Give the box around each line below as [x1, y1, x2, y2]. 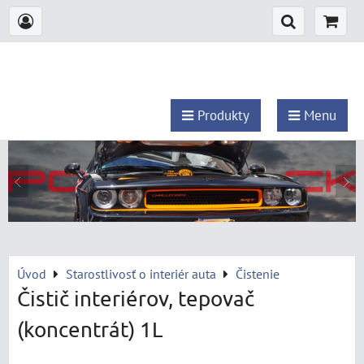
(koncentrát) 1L [17, 316, 163, 342]
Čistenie [236, 265, 279, 282]
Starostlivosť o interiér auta [66, 265, 216, 282]
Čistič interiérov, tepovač [17, 285, 254, 311]
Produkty [193, 106, 249, 124]
